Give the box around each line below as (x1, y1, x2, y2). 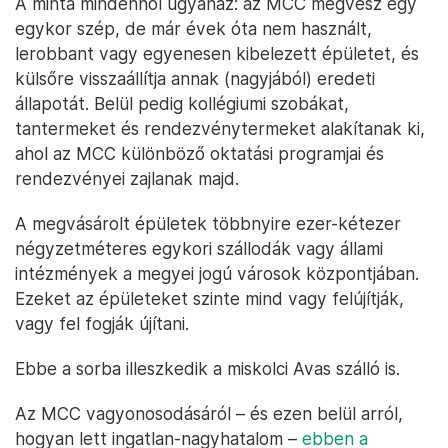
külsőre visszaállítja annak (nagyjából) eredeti (15, 68, 375, 90)
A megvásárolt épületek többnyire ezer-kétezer (15, 213, 401, 235)
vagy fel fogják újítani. (15, 313, 189, 335)
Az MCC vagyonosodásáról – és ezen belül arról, (15, 403, 403, 425)
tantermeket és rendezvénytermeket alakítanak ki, (15, 118, 425, 140)
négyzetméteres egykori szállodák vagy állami (15, 238, 383, 260)
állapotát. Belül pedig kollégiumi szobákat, (15, 93, 349, 115)
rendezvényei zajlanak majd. (15, 168, 239, 190)
